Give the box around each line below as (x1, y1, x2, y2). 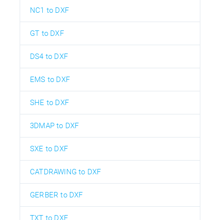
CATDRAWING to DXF (30, 167, 101, 177)
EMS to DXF (30, 75, 70, 84)
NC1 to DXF (30, 6, 69, 15)
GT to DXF (30, 29, 64, 38)
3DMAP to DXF (30, 121, 79, 131)
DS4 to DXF (30, 52, 68, 61)
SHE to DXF (30, 98, 69, 108)
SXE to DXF (30, 144, 68, 154)
